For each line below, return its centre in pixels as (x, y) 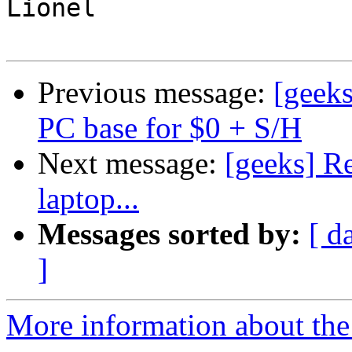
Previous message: (156, 93)
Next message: (131, 163)
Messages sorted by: (169, 234)
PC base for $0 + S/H (170, 128)
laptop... (88, 199)
